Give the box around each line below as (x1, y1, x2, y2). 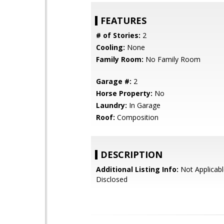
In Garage (127, 100, 160, 110)
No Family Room (143, 54, 200, 64)
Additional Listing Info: (96, 164, 178, 174)
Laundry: (96, 100, 127, 110)
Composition (115, 112, 158, 122)
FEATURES (100, 14, 146, 26)
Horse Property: (96, 88, 152, 98)
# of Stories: (96, 30, 140, 40)
